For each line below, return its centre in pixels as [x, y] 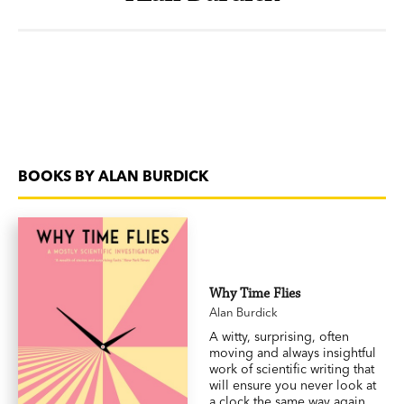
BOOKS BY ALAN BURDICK [113, 175]
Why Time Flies [255, 294]
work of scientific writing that [292, 369]
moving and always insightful [293, 353]
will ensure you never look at [293, 386]
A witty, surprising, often [280, 337]
